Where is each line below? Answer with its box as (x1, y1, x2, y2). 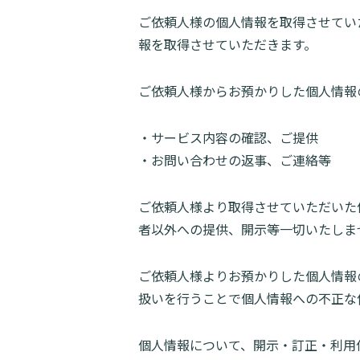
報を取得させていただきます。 (138, 35, 317, 54)
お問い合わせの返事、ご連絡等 (151, 150, 331, 170)
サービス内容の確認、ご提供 (151, 128, 318, 147)
